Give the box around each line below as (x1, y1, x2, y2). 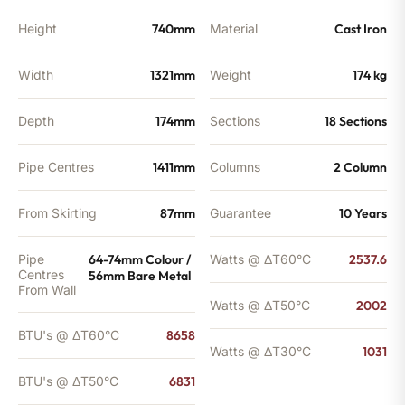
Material (210, 20, 258, 36)
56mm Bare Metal (88, 267, 191, 284)
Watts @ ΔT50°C (210, 297, 310, 313)
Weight (210, 66, 251, 82)
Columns (210, 158, 260, 174)
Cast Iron (334, 20, 387, 37)
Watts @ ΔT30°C (210, 343, 311, 359)
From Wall (18, 281, 76, 297)
